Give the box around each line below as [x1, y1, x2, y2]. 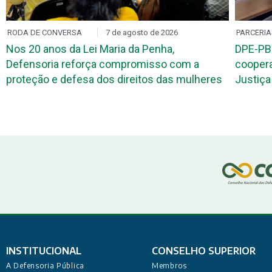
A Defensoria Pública [6, 261, 84, 271]
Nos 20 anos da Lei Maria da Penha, [5, 42, 174, 56]
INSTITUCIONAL [6, 245, 81, 257]
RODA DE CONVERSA [7, 28, 82, 38]
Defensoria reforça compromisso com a [5, 58, 199, 71]
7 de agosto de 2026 [105, 28, 178, 38]
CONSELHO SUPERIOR [152, 245, 256, 257]
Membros [152, 261, 187, 271]
